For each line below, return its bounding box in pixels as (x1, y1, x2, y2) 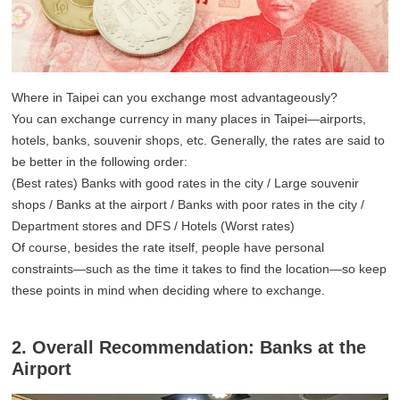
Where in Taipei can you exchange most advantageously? (12, 90, 338, 105)
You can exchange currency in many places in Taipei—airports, (12, 112, 367, 127)
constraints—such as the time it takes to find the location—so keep (12, 262, 387, 277)
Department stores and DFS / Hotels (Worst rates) (12, 219, 296, 234)
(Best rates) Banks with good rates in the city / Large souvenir (12, 176, 360, 191)
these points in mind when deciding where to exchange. (12, 283, 326, 298)
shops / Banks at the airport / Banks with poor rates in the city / (12, 197, 365, 212)
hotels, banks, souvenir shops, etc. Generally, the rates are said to (12, 133, 386, 148)
